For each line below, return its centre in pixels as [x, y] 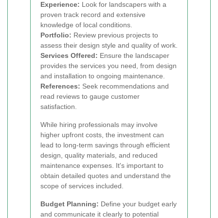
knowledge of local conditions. [86, 25]
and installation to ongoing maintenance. [103, 76]
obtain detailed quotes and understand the [106, 176]
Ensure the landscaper [134, 55]
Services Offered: [69, 55]
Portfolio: [56, 35]
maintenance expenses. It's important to [102, 165]
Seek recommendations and [125, 86]
